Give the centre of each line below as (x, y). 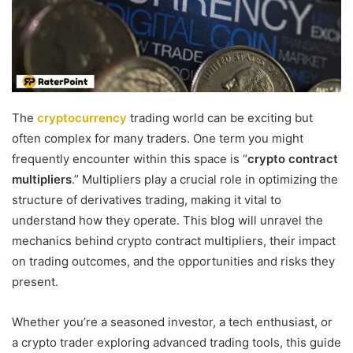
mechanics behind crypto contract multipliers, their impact (174, 241)
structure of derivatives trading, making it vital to (147, 200)
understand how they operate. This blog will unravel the (167, 221)
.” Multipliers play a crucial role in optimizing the (205, 180)
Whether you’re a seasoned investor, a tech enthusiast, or (172, 322)
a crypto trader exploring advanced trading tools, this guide (176, 343)
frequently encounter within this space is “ (130, 159)
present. (35, 282)
